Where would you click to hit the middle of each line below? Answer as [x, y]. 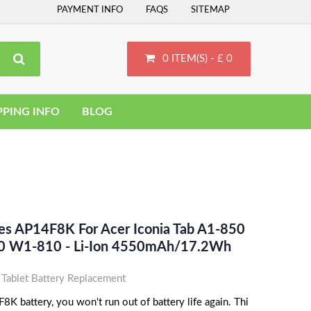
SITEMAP [210, 10]
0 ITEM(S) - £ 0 [197, 59]
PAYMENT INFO [90, 10]
